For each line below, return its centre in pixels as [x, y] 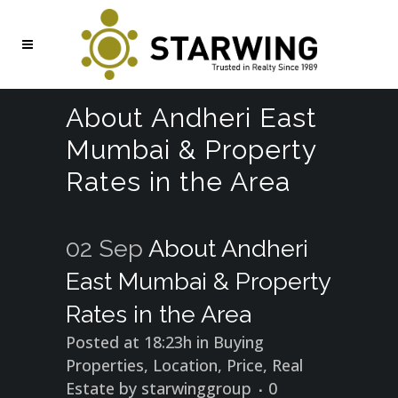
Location [185, 365]
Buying [239, 342]
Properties [105, 365]
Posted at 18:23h [129, 342]
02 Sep [104, 248]
